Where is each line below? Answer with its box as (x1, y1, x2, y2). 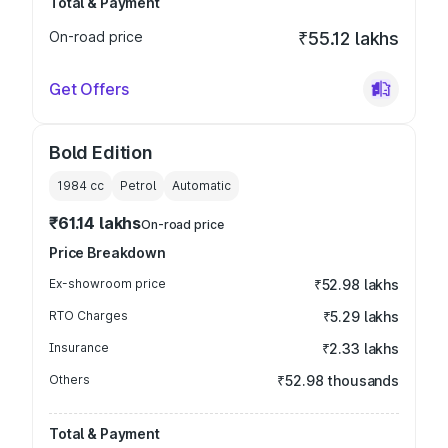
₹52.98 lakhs (313, 276, 399, 293)
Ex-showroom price (49, 276, 166, 291)
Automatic (172, 178, 231, 193)
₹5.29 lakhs (322, 308, 399, 325)
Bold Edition (49, 142, 153, 163)
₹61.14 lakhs (49, 213, 142, 233)
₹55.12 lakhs (298, 28, 399, 49)
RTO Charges (49, 308, 128, 323)
